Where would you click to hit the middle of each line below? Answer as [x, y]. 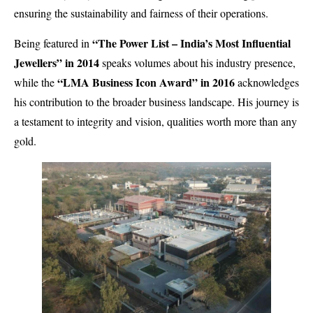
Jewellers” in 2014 [57, 62]
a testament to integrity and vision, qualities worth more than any [155, 121]
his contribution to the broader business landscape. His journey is [156, 101]
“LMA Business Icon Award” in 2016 [147, 82]
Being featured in [53, 43]
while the [36, 82]
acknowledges [268, 82]
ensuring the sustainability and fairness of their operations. [141, 13]
